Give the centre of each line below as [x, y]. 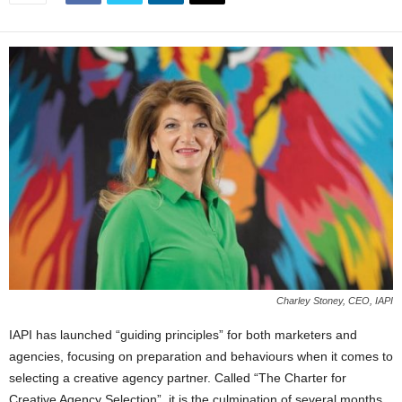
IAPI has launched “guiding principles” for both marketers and [183, 335]
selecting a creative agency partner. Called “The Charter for [178, 378]
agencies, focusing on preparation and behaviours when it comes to [201, 357]
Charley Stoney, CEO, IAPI [335, 301]
